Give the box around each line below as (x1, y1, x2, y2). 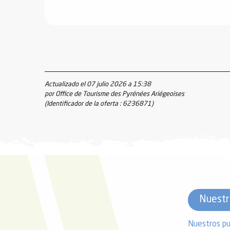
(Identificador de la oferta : (45, 100, 123, 107)
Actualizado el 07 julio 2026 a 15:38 (45, 81, 151, 88)
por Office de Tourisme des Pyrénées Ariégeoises (45, 90, 184, 98)
